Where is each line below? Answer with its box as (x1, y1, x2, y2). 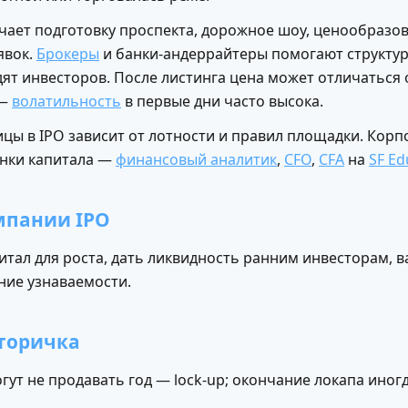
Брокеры (36, 44, 99, 65)
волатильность (12, 91, 121, 112)
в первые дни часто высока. (121, 91, 323, 112)
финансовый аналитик (116, 149, 277, 170)
